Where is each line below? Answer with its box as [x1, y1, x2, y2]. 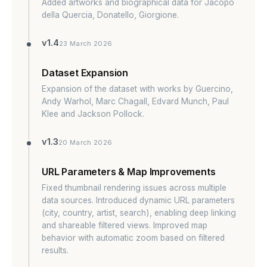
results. [41, 245, 69, 255]
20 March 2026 [58, 138, 113, 147]
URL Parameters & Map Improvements [41, 165, 216, 178]
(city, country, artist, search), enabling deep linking [41, 207, 236, 218]
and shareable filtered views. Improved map [41, 220, 207, 230]
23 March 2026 [58, 39, 113, 48]
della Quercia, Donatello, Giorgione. [41, 10, 179, 20]
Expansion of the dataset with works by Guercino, [41, 83, 233, 94]
